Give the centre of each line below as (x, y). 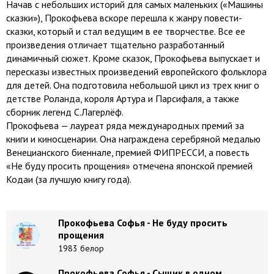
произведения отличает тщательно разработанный (115, 45)
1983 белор (81, 248)
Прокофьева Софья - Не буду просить (143, 223)
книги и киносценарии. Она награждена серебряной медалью (133, 139)
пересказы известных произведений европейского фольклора (136, 72)
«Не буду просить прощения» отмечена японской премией (129, 166)
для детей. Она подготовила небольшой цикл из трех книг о (133, 85)
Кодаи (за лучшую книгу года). (69, 179)
